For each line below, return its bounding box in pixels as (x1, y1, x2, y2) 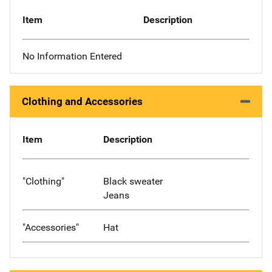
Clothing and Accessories (22, 95, 143, 108)
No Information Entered (22, 50, 122, 63)
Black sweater (103, 175, 163, 188)
